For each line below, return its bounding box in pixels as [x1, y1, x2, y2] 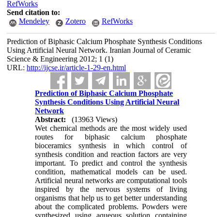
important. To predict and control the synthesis [35, 159, 187, 167]
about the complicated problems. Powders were [35, 202, 187, 211]
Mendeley [18, 17, 49, 25]
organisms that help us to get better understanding [35, 194, 187, 202]
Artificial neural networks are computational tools [35, 176, 187, 185]
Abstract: [35, 115, 66, 124]
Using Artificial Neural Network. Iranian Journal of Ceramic [6, 46, 191, 54]
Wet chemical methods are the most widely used [35, 124, 187, 132]
